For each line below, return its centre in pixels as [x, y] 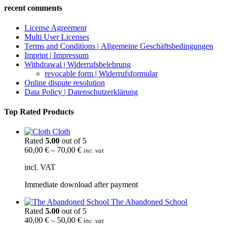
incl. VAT [40, 167]
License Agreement [55, 27]
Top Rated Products [39, 112]
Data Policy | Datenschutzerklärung [81, 92]
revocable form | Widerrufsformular [101, 73]
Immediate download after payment [81, 185]
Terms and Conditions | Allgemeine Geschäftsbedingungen [119, 46]
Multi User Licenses [57, 37]
